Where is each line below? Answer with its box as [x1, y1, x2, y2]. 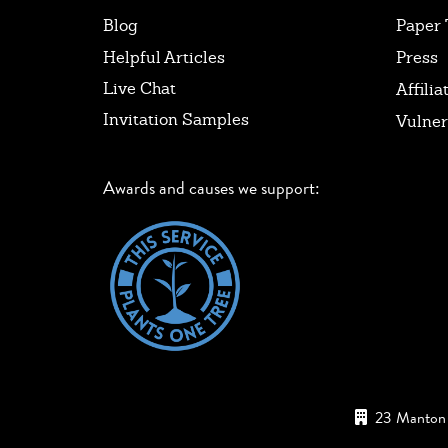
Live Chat [103, 77, 176, 99]
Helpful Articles [103, 46, 225, 68]
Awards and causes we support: [103, 173, 320, 201]
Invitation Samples [103, 108, 249, 130]
